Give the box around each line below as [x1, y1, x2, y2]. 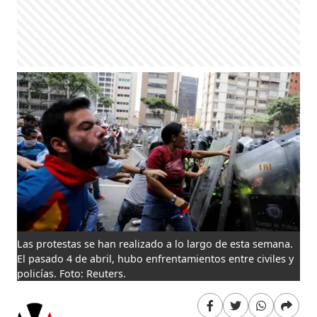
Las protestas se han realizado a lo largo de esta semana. [17, 236, 294, 250]
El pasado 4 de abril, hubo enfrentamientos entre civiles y [17, 251, 294, 265]
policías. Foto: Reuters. [17, 266, 127, 280]
